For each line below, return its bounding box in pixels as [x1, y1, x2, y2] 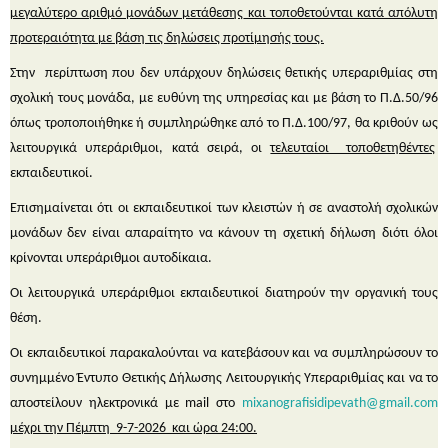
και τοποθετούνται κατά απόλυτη [243, 5, 439, 21]
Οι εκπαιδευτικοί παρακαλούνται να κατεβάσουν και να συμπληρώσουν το [10, 345, 438, 361]
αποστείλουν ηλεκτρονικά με [10, 395, 186, 411]
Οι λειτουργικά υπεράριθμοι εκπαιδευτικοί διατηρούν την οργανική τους [10, 285, 438, 301]
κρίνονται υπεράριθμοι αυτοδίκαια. [10, 250, 212, 266]
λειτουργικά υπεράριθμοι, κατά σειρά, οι [10, 140, 271, 156]
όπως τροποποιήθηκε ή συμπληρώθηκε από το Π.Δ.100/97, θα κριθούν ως [10, 115, 438, 131]
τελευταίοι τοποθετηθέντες [270, 140, 436, 156]
